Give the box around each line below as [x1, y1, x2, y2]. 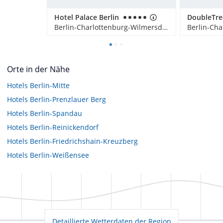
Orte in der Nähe [7, 63, 70, 75]
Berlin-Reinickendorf [30, 122, 99, 132]
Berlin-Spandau [30, 108, 82, 118]
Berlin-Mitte [30, 80, 70, 90]
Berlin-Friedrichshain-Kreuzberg [30, 136, 138, 146]
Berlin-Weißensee [30, 150, 89, 160]
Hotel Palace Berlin [54, 12, 119, 22]
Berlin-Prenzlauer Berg [30, 94, 106, 104]
